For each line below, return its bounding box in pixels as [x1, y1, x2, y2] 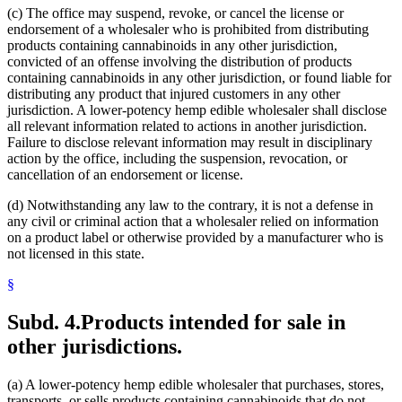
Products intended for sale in [81, 310, 345, 334]
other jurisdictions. [7, 334, 182, 358]
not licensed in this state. [7, 246, 144, 262]
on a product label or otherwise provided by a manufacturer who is [7, 230, 383, 246]
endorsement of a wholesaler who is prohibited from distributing [7, 22, 369, 38]
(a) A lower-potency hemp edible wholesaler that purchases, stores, [7, 376, 384, 392]
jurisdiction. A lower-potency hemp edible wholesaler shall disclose [7, 102, 387, 118]
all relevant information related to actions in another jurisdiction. [7, 118, 367, 135]
